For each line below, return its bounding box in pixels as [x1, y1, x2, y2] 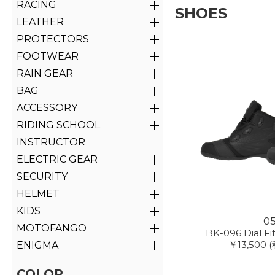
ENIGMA [16, 239, 58, 251]
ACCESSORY [16, 101, 77, 114]
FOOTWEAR [16, 50, 79, 62]
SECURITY [16, 170, 68, 182]
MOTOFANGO [16, 222, 87, 234]
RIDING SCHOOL [16, 118, 100, 131]
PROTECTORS [16, 33, 89, 45]
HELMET [16, 187, 60, 199]
